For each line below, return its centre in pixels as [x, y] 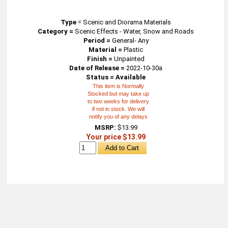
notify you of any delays [119, 117]
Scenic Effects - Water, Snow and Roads [134, 31]
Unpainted [129, 59]
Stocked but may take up [119, 94]
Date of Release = [97, 68]
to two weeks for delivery [119, 101]
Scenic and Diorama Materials [127, 22]
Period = [97, 40]
